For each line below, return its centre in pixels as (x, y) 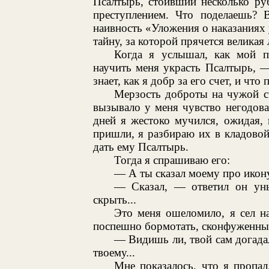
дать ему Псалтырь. (141, 147)
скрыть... (114, 199)
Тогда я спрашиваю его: (172, 160)
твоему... (114, 252)
